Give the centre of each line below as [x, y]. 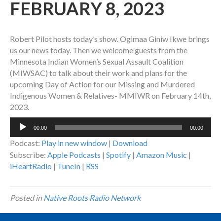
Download [130, 143]
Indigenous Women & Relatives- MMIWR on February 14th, [110, 96]
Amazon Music [162, 155]
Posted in [27, 198]
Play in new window [74, 143]
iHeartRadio [31, 166]
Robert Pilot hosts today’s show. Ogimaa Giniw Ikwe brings [110, 39]
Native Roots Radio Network [92, 198]
